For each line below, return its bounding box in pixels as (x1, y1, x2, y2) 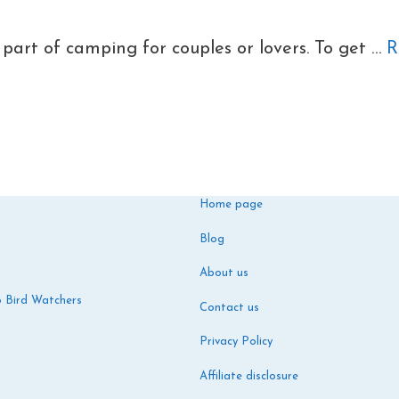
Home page (199, 199, 263, 210)
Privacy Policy (199, 336, 273, 347)
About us (199, 267, 248, 279)
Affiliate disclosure (199, 370, 298, 382)
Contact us (199, 301, 259, 313)
